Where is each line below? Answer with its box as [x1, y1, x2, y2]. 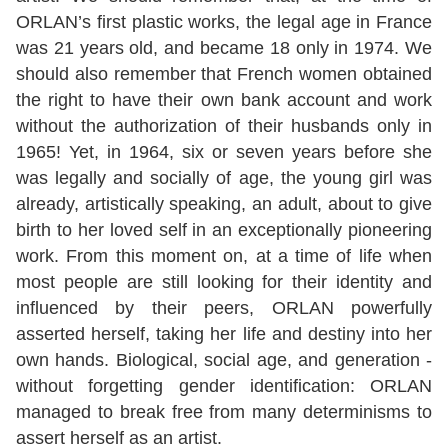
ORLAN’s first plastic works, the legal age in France [16, 12, 432, 33]
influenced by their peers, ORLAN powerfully [16, 298, 432, 319]
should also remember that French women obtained [16, 64, 432, 85]
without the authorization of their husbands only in [16, 116, 432, 137]
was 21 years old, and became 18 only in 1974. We [16, 38, 432, 59]
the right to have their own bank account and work [16, 90, 432, 111]
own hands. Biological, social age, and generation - [16, 350, 432, 371]
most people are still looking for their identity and [16, 272, 432, 293]
